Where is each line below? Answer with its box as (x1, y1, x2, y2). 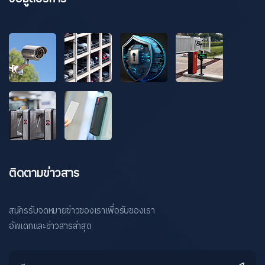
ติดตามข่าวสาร (9, 163, 79, 183)
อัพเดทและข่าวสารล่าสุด (9, 218, 92, 234)
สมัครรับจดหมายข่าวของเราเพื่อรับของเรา (9, 203, 155, 218)
